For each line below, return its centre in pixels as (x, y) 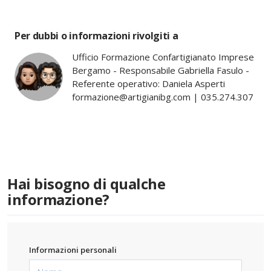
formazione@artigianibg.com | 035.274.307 (163, 96)
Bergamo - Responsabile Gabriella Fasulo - (161, 70)
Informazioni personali (73, 250)
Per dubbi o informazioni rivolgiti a (96, 35)
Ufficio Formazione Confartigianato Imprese (163, 57)
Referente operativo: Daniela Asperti (149, 83)
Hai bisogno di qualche (87, 183)
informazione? (58, 199)
